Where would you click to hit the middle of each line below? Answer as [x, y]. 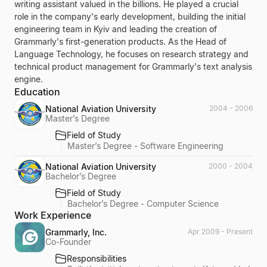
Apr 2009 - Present [220, 231]
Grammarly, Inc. [76, 232]
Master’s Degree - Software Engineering [145, 146]
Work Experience [53, 215]
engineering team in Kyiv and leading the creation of [116, 29]
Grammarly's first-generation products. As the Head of [120, 41]
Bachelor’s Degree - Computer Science [143, 203]
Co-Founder [68, 241]
